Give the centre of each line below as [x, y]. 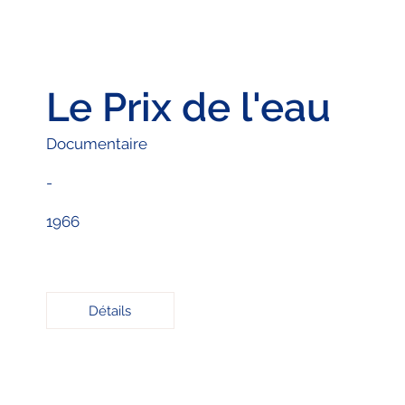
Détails [110, 311]
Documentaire [96, 143]
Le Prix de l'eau [188, 107]
